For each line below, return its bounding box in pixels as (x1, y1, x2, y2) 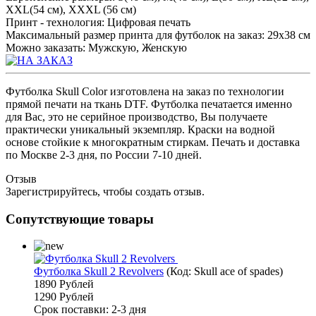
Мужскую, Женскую (88, 41, 187, 54)
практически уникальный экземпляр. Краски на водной (6, 123, 275, 135)
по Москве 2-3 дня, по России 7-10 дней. (6, 148, 202, 161)
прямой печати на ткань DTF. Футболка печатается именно (6, 97, 292, 110)
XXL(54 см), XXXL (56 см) (6, 3, 136, 16)
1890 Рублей (34, 278, 94, 291)
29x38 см (267, 28, 310, 41)
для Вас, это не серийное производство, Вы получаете (6, 110, 267, 123)
